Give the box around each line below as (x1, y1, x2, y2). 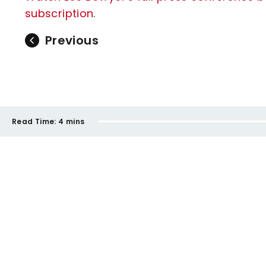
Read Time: (12, 116, 56, 126)
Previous (45, 32, 99, 49)
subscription (25, 6, 94, 21)
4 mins (58, 116, 85, 126)
